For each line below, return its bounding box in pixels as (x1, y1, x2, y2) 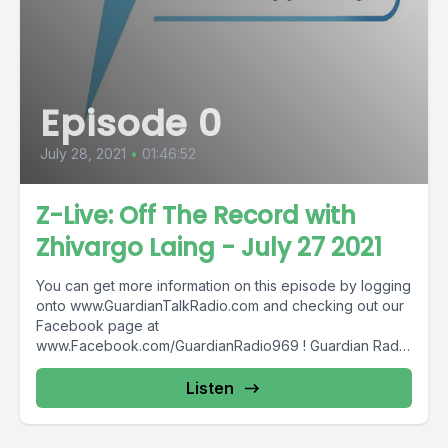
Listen (186, 378, 234, 398)
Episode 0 (40, 98, 223, 149)
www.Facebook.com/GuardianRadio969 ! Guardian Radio (36, 337, 310, 354)
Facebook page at (36, 317, 159, 334)
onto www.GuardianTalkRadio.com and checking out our (36, 297, 404, 314)
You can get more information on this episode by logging (36, 277, 411, 294)
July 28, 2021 (40, 145, 126, 162)
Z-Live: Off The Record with (36, 199, 356, 232)
